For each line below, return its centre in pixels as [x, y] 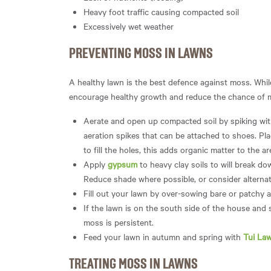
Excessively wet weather [129, 26]
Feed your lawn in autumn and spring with [163, 236]
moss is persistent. [119, 222]
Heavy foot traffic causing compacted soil [161, 11]
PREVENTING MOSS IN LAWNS [141, 54]
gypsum [122, 164]
